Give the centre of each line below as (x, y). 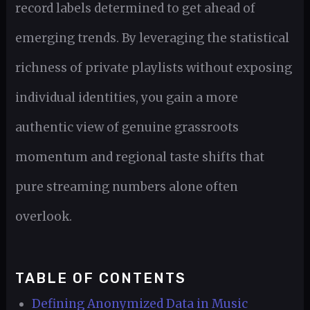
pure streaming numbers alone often (126, 186)
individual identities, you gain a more (126, 97)
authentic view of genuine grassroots (127, 127)
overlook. (43, 216)
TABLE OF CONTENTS (100, 279)
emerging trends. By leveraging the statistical (152, 38)
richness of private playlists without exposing (153, 67)
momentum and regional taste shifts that (139, 157)
